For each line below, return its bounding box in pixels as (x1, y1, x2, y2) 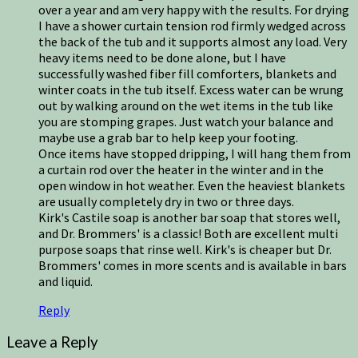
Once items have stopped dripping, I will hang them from (38, 145, 351, 162)
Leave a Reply (6, 333, 98, 352)
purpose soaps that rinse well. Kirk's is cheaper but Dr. (38, 241, 332, 258)
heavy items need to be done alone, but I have (38, 50, 286, 66)
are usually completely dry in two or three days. (38, 193, 294, 210)
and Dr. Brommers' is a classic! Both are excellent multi (38, 225, 338, 242)
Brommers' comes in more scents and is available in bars (38, 257, 347, 274)
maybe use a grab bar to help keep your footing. (38, 129, 298, 146)
